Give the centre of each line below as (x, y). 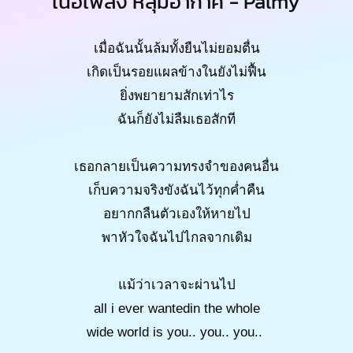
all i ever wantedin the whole (176, 309)
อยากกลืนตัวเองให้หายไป (176, 214)
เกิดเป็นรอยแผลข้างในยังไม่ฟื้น (176, 72)
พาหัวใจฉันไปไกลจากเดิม (176, 238)
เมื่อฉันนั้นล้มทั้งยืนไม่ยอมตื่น (176, 49)
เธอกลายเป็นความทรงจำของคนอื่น (176, 167)
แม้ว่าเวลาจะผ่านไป (176, 285)
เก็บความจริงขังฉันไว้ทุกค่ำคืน (176, 191)
